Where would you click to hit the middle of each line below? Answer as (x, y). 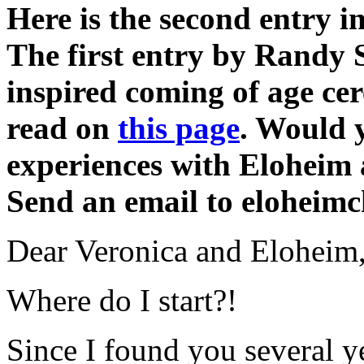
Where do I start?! (122, 300)
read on (62, 128)
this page (179, 128)
